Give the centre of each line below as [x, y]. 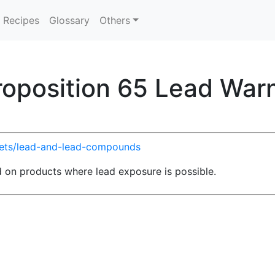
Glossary [70, 20]
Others [115, 20]
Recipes [21, 20]
